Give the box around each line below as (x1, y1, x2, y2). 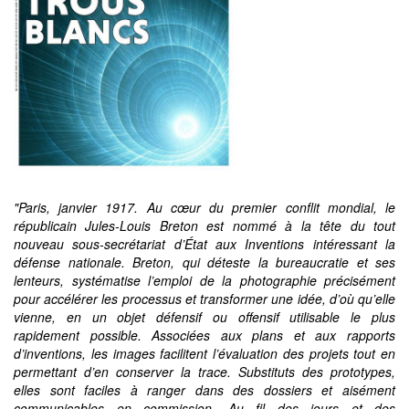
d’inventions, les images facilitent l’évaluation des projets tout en (14, 344, 395, 362)
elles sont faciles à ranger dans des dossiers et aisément (14, 381, 395, 399)
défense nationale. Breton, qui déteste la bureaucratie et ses (14, 253, 395, 271)
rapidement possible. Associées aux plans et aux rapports (14, 326, 395, 344)
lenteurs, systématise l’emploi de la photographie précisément (14, 271, 395, 289)
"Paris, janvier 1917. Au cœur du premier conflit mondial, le (14, 198, 395, 216)
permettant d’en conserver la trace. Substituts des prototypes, (14, 362, 395, 381)
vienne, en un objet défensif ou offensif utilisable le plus (14, 308, 395, 326)
